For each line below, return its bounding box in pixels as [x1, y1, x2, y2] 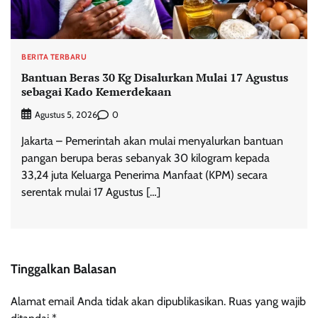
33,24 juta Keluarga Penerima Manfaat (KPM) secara [21, 168, 268, 182]
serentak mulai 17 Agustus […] [21, 185, 160, 199]
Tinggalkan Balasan [11, 261, 116, 278]
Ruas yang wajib [229, 295, 306, 309]
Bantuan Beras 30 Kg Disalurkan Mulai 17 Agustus [21, 69, 288, 85]
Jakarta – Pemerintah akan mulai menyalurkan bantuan [21, 134, 283, 148]
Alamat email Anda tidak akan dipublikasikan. [11, 295, 226, 309]
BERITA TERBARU [21, 52, 87, 62]
